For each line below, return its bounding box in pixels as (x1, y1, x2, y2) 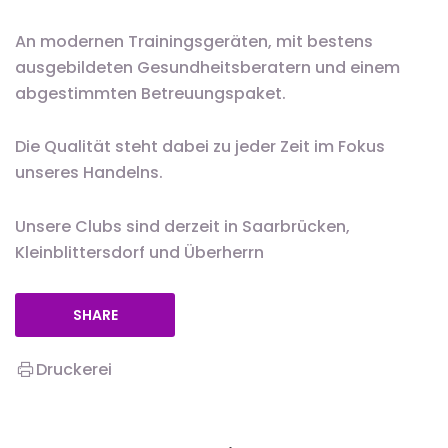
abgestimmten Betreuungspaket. (15, 82, 286, 106)
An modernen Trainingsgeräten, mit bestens (15, 30, 373, 54)
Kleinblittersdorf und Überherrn (15, 240, 264, 264)
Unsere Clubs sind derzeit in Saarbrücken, (15, 214, 350, 238)
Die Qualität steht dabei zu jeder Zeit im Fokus (15, 135, 385, 159)
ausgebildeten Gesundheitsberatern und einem (15, 56, 400, 80)
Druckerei (36, 357, 112, 381)
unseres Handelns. (15, 161, 163, 185)
